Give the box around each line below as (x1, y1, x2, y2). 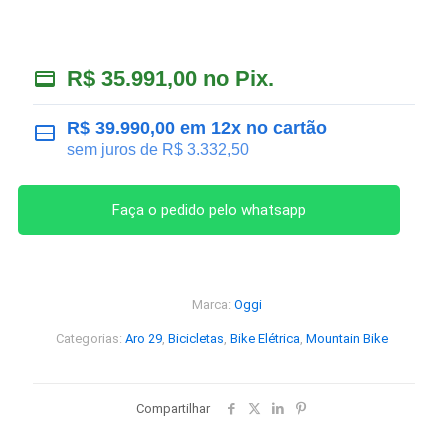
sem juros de (67, 141, 162, 158)
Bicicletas (167, 331, 224, 346)
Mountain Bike (305, 331, 388, 346)
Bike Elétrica (229, 331, 300, 346)
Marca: (191, 297, 234, 312)
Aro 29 (124, 331, 162, 346)
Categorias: (55, 331, 125, 346)
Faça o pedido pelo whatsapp (112, 201, 306, 219)
